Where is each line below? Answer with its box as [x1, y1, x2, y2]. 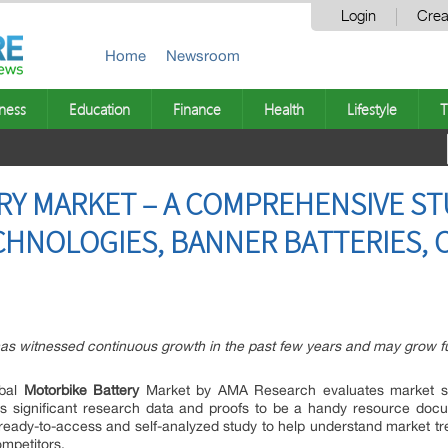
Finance [173, 99, 221, 119]
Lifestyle [347, 99, 397, 119]
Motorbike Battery [23, 382, 146, 398]
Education [69, 99, 130, 119]
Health [264, 99, 304, 119]
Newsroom [166, 47, 240, 64]
